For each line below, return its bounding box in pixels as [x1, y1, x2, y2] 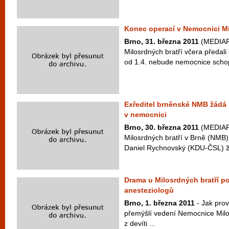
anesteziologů [124, 186, 174, 194]
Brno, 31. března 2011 [124, 37, 199, 45]
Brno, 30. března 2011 [124, 123, 199, 131]
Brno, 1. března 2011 [124, 199, 195, 207]
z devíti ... [124, 219, 155, 227]
